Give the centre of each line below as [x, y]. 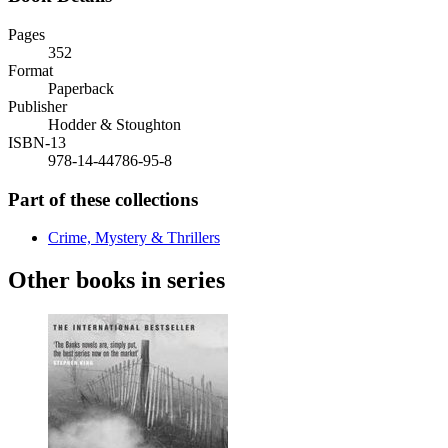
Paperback [81, 88]
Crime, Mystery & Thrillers [134, 238]
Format [30, 70]
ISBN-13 [37, 142]
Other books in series [116, 280]
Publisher [37, 106]
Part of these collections [103, 199]
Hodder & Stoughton [114, 124]
